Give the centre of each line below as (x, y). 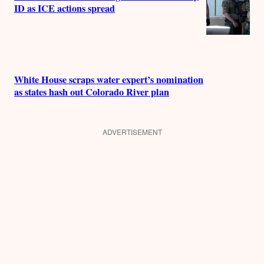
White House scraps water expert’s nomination (109, 80)
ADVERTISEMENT (132, 131)
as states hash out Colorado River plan (92, 92)
